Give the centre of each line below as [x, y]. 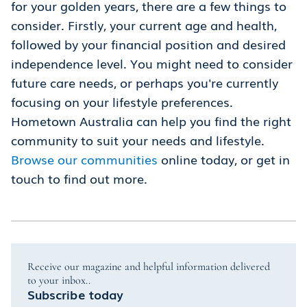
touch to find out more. [79, 179]
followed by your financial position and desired [148, 44]
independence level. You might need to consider [152, 63]
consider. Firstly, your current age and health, [144, 25]
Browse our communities [84, 159]
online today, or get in [224, 159]
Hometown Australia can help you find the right [151, 121]
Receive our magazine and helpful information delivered [149, 267]
